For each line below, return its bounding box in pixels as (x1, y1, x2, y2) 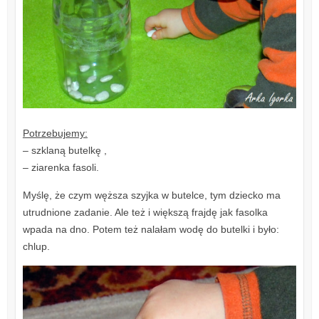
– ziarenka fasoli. (22, 161, 99, 173)
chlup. (22, 240, 50, 252)
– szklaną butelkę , (22, 144, 107, 156)
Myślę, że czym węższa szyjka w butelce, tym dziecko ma (22, 189, 281, 201)
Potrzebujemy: (22, 127, 88, 139)
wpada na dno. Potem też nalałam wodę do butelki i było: (22, 223, 279, 235)
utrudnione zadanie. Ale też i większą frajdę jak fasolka (22, 206, 268, 218)
